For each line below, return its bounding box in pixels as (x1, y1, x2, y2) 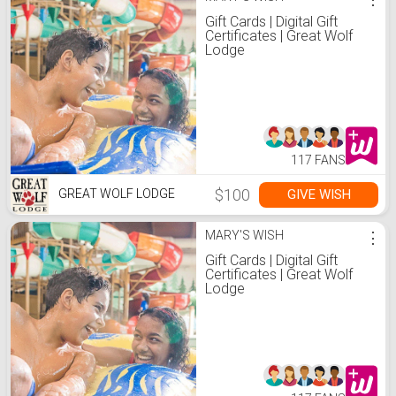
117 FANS (291, 153, 346, 167)
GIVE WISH (286, 187, 351, 202)
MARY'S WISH (205, 228, 284, 242)
